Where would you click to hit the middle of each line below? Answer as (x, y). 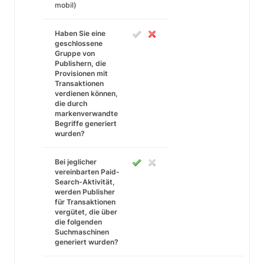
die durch (71, 103)
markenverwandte (86, 113)
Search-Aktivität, (85, 182)
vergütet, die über (86, 212)
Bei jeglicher (76, 162)
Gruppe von (75, 53)
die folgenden (78, 222)
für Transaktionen (85, 202)
